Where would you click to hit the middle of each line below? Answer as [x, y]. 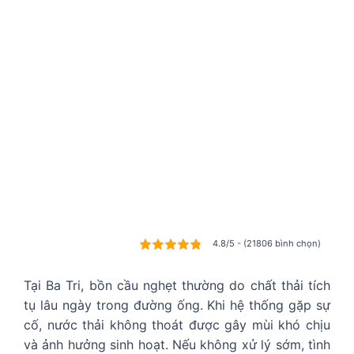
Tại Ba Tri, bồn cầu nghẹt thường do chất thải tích [177, 286]
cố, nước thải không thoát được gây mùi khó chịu [177, 325]
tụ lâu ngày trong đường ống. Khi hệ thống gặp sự [177, 305]
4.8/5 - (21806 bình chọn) [267, 244]
